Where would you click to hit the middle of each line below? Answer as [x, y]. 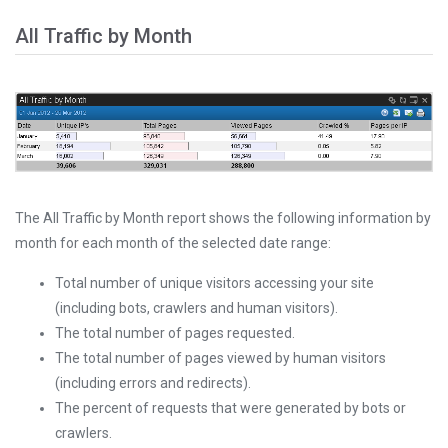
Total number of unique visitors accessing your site [214, 283]
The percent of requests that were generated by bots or [230, 408]
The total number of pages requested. [175, 333]
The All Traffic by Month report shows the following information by [223, 218]
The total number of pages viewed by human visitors [220, 358]
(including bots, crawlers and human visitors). [196, 308]
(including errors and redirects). [153, 383]
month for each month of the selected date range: [173, 243]
